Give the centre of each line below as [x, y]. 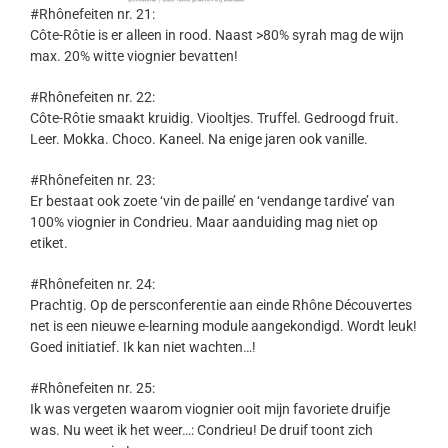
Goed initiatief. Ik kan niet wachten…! [143, 347]
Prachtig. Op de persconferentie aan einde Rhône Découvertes [221, 305]
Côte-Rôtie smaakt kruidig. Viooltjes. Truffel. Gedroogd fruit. [214, 118]
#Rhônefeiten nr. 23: [92, 180]
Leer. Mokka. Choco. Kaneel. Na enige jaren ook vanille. [199, 139]
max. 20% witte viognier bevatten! [134, 56]
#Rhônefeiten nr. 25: [92, 388]
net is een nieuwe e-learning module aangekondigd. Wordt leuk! [223, 326]
